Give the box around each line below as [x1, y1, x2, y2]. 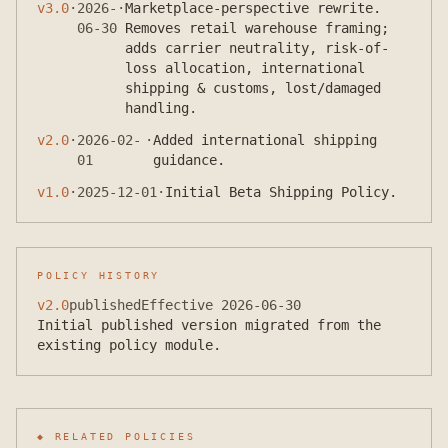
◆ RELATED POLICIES [37, 431, 196, 442]
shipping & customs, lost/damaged [125, 80, 381, 96]
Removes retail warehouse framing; [125, 20, 389, 36]
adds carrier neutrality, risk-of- [125, 40, 389, 56]
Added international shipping [152, 132, 377, 148]
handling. [125, 100, 197, 116]
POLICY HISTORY [37, 270, 161, 281]
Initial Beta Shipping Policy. [165, 184, 397, 200]
